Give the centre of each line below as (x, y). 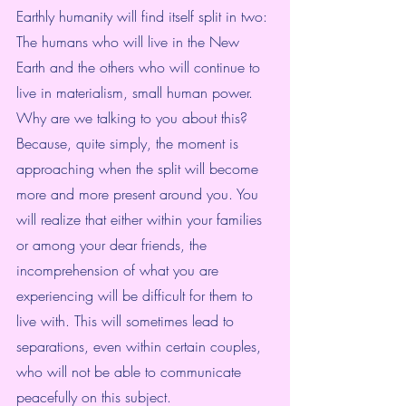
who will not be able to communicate (131, 372)
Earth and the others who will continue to (140, 68)
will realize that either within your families (141, 220)
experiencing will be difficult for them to (137, 296)
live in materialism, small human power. (135, 93)
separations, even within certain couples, (141, 347)
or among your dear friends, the (114, 245)
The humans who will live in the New (130, 42)
